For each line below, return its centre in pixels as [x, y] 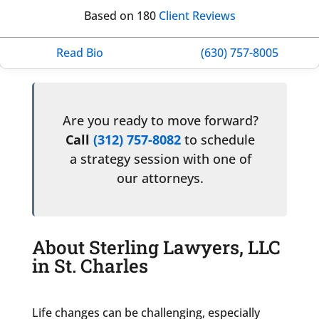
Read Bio [80, 52]
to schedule [220, 139]
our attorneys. [161, 178]
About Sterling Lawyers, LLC [156, 247]
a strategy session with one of [160, 158]
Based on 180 [121, 15]
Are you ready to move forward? [160, 120]
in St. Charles [90, 265]
